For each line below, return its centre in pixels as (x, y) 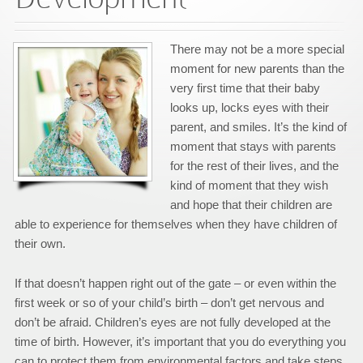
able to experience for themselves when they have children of (175, 224)
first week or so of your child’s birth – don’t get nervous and (169, 303)
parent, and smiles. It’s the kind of (258, 127)
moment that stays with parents (253, 146)
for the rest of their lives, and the (254, 166)
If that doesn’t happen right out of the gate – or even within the (175, 283)
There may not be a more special (257, 49)
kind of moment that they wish (249, 185)
